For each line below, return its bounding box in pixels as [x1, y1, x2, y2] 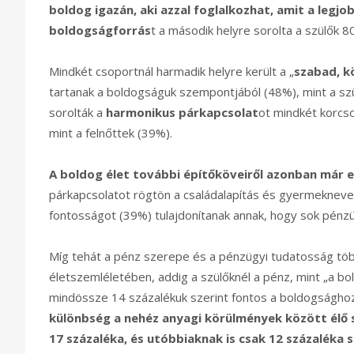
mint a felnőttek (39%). [49, 125, 175, 141]
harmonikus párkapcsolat [106, 104, 258, 121]
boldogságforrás [49, 22, 151, 39]
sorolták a [49, 104, 106, 121]
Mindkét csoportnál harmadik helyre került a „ [49, 63, 294, 80]
